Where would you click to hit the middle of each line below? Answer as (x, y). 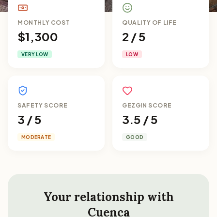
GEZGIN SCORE (147, 105)
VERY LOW (35, 54)
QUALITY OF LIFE (149, 23)
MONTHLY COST (44, 23)
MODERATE (36, 137)
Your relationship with (108, 197)
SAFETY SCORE (43, 105)
